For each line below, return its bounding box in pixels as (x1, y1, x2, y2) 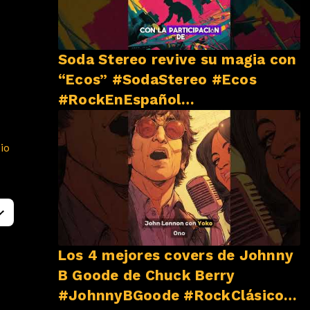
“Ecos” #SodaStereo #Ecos (58, 71, 257, 88)
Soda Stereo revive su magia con (58, 51, 297, 68)
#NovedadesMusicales (58, 111, 221, 128)
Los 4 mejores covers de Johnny (58, 247, 294, 264)
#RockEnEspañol (58, 91, 182, 108)
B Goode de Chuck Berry (58, 267, 73, 284)
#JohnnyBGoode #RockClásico (58, 287, 284, 304)
